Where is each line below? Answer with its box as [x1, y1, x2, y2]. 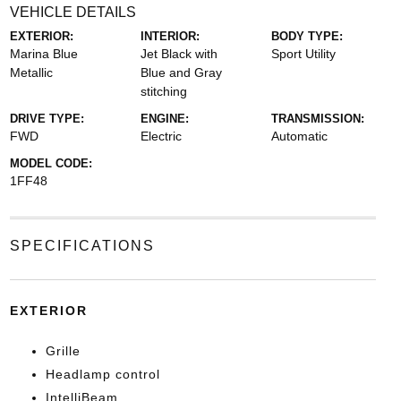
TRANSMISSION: [271, 112, 365, 125]
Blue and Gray [140, 65, 222, 80]
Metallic [9, 65, 53, 80]
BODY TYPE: [271, 30, 344, 43]
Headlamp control [45, 367, 160, 381]
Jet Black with [140, 47, 218, 61]
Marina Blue [9, 47, 78, 61]
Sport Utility [271, 47, 337, 61]
